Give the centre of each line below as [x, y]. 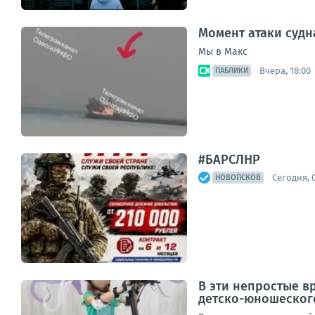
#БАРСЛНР [229, 160]
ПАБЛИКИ [232, 71]
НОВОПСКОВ [238, 178]
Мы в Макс [223, 52]
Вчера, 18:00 [285, 70]
